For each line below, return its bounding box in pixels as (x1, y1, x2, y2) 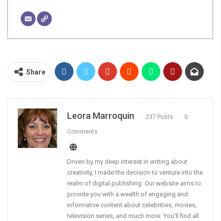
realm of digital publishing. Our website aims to (67, 180, 201, 187)
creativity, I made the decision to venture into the (67, 169, 203, 177)
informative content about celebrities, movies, (67, 201, 197, 209)
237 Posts (146, 113, 173, 120)
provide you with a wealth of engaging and (67, 190, 188, 198)
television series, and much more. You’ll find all (67, 212, 199, 220)
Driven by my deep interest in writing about (67, 158, 187, 166)
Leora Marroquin (67, 110, 134, 121)
